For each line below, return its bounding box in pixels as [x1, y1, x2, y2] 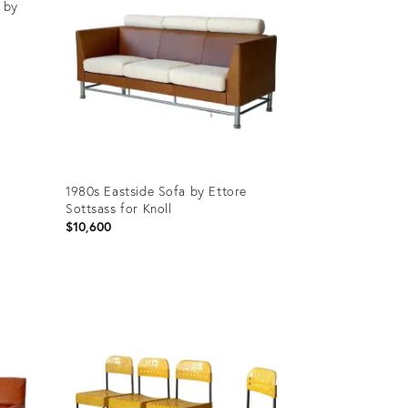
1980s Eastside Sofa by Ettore [65, 181, 247, 199]
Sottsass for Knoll [65, 199, 172, 217]
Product [64, 290, 108, 308]
